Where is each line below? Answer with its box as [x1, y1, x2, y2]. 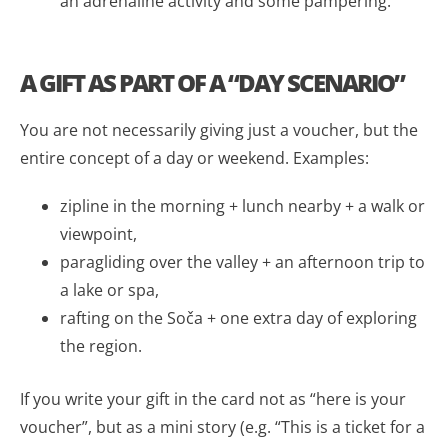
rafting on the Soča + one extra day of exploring [60, 306, 417, 329]
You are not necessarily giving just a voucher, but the [20, 118, 418, 141]
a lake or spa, [60, 278, 159, 301]
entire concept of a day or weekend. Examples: [20, 146, 369, 169]
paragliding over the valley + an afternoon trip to [60, 250, 425, 273]
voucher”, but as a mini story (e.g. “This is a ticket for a [20, 415, 425, 438]
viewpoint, [60, 222, 137, 245]
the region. [60, 334, 142, 357]
